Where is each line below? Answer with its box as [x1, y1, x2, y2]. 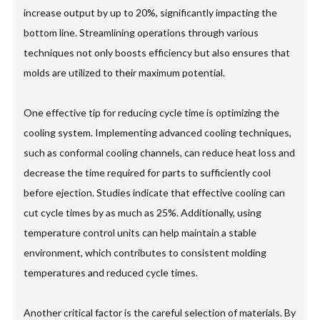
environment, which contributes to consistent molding [24, 246, 267, 259]
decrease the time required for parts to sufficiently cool [24, 166, 271, 179]
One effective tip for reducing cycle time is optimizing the [24, 106, 280, 119]
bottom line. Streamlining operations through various [24, 26, 259, 39]
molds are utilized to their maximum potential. [24, 66, 226, 79]
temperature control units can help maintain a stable [24, 226, 257, 239]
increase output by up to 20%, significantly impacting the [24, 6, 278, 19]
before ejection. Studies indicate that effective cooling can [24, 186, 286, 199]
